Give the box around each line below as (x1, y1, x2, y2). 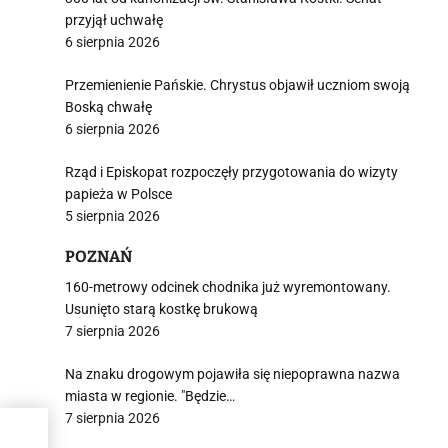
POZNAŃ (65, 247, 132, 266)
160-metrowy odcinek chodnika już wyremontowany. (65, 279, 391, 295)
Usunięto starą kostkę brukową (65, 301, 258, 317)
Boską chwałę (65, 99, 152, 115)
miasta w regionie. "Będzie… (65, 388, 235, 404)
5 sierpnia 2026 (65, 208, 160, 224)
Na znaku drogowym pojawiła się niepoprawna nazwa (65, 366, 400, 382)
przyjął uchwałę (65, 12, 163, 28)
